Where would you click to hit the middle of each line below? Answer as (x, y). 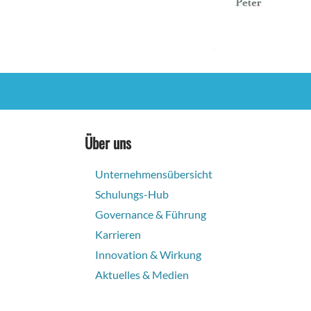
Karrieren (118, 234)
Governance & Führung (151, 214)
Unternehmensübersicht (154, 174)
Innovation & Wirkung (148, 254)
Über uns (108, 142)
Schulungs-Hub (132, 194)
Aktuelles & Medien (142, 274)
